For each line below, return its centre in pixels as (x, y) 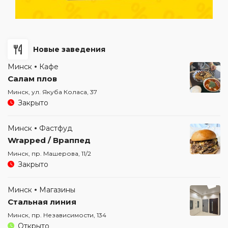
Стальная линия (42, 202)
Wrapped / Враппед (49, 140)
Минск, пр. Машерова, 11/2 (49, 154)
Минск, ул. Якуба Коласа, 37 (52, 92)
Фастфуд (56, 129)
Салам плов (32, 79)
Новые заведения (69, 50)
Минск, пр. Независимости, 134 (57, 215)
